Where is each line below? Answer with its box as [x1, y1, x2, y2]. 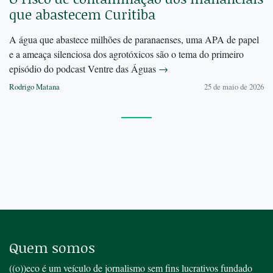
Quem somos [9, 238, 95, 258]
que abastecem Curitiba [9, 5, 155, 24]
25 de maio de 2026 [204, 81, 264, 93]
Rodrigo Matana [9, 81, 60, 93]
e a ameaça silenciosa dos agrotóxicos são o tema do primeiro [9, 48, 244, 61]
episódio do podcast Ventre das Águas [9, 62, 158, 76]
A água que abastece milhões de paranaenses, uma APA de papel [9, 33, 259, 46]
